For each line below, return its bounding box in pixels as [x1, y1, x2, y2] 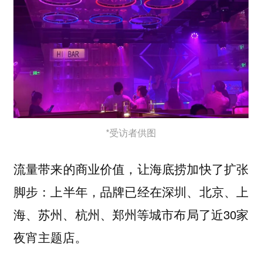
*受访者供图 [106, 126, 156, 140]
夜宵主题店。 [13, 227, 87, 246]
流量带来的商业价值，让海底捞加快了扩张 [13, 159, 249, 177]
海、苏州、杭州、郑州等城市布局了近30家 [13, 205, 249, 223]
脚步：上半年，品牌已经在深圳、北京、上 [13, 182, 249, 200]
